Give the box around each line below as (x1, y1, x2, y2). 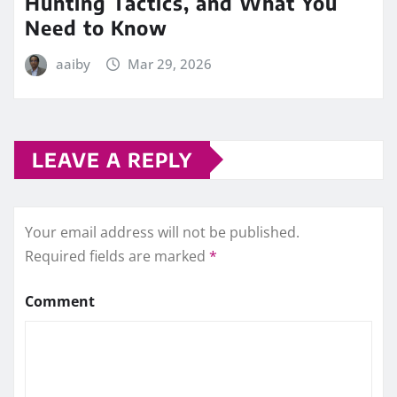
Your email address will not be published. (25, 222, 300, 242)
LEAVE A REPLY (32, 146, 192, 172)
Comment (25, 291, 95, 311)
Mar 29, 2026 (128, 55, 213, 74)
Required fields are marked (25, 245, 209, 266)
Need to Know (25, 15, 167, 41)
